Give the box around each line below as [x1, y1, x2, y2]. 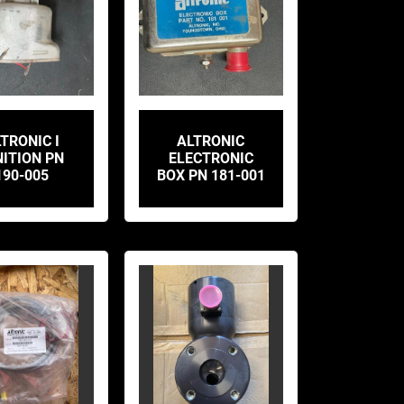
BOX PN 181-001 [156, 167, 265, 184]
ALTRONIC [177, 133, 245, 150]
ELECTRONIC [168, 150, 253, 167]
